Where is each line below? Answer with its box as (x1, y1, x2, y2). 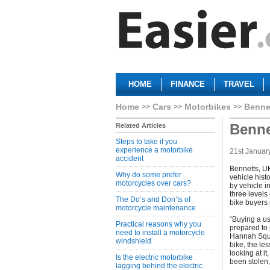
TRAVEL (224, 80, 254, 89)
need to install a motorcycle (116, 228, 205, 237)
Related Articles (116, 122, 166, 129)
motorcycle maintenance (116, 204, 196, 212)
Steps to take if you (116, 137, 177, 146)
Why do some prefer (116, 171, 181, 179)
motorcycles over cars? (116, 179, 191, 187)
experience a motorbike (116, 146, 193, 154)
